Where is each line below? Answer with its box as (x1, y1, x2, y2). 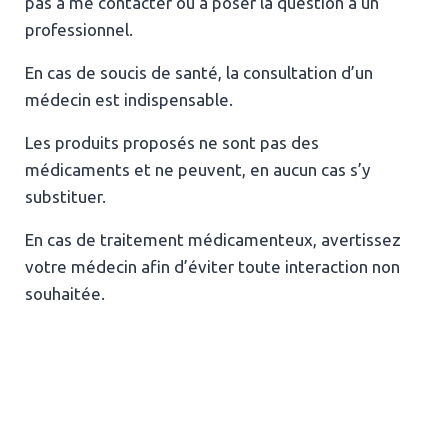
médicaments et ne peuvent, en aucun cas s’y (25, 159, 370, 179)
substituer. (25, 186, 106, 206)
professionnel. (25, 19, 133, 39)
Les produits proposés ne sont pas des (25, 132, 319, 152)
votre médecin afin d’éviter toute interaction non (25, 256, 400, 276)
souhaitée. (25, 283, 105, 303)
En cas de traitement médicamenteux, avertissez (25, 229, 401, 249)
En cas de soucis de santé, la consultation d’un (25, 62, 373, 82)
